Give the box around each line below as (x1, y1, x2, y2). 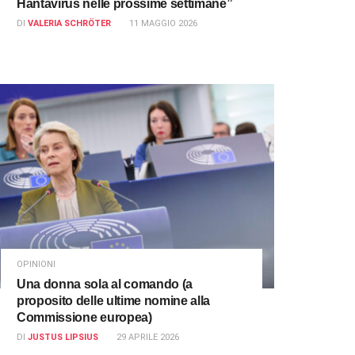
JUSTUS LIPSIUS (28, 331, 98, 342)
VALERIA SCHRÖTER (28, 18, 111, 29)
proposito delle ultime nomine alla (17, 293, 211, 307)
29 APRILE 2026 (116, 331, 179, 342)
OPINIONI (17, 258, 55, 269)
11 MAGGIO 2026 (129, 18, 197, 29)
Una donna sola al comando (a (17, 277, 193, 291)
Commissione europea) (17, 310, 152, 324)
